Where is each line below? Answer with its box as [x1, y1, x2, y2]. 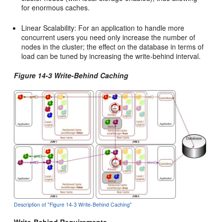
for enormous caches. [21, 2, 90, 12]
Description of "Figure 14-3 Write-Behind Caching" [14, 200, 132, 208]
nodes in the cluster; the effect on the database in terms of [21, 41, 204, 52]
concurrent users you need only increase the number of [21, 32, 196, 42]
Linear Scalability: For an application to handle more [21, 22, 185, 33]
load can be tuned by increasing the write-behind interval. [21, 51, 201, 61]
